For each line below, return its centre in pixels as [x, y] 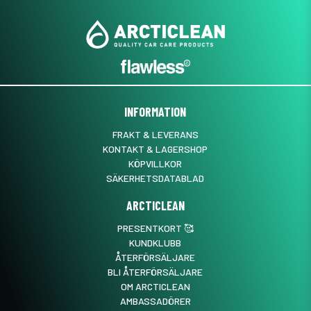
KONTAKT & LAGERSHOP [155, 149]
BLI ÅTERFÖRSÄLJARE [155, 271]
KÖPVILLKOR [155, 163]
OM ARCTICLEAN [155, 286]
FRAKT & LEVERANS [155, 134]
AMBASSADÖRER [155, 301]
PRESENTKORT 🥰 [155, 228]
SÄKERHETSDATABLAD [155, 178]
